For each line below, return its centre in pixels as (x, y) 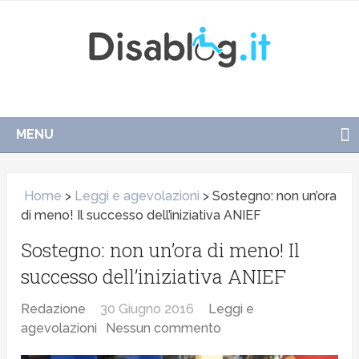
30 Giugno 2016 (147, 309)
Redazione (54, 309)
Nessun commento (164, 329)
